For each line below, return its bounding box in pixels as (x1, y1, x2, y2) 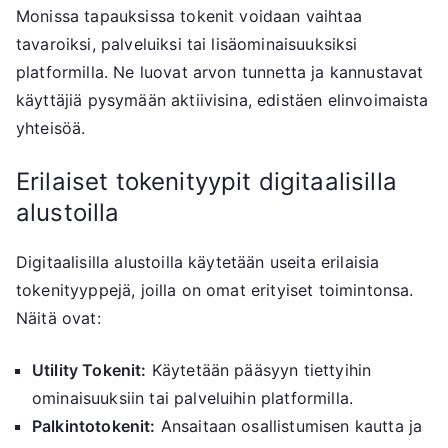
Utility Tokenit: (32, 360, 147, 381)
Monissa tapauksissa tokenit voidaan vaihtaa (16, 6, 362, 27)
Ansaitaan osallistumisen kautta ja (155, 416, 423, 437)
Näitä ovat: (16, 308, 101, 329)
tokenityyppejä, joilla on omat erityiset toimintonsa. (16, 280, 414, 301)
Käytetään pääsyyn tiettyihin (146, 360, 372, 381)
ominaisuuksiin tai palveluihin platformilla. (32, 388, 354, 409)
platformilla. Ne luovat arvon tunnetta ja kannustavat (16, 62, 424, 83)
